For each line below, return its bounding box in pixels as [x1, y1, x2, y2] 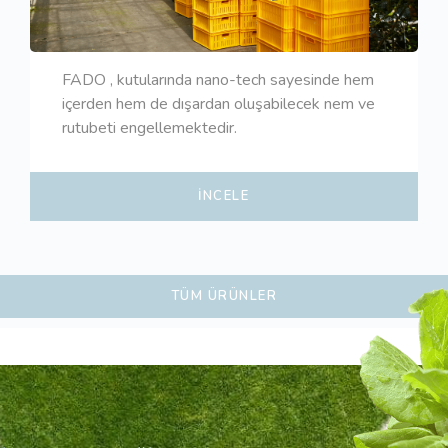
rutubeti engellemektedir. [61, 116, 237, 139]
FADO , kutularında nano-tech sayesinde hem [61, 68, 374, 91]
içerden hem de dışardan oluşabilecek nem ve [61, 92, 375, 115]
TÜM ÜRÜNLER [170, 286, 278, 305]
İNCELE [198, 186, 250, 205]
